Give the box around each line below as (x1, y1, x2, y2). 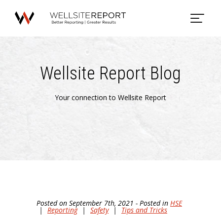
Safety (90, 205, 109, 215)
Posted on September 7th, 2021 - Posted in (37, 198, 170, 208)
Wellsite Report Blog (40, 63, 181, 84)
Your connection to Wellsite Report (55, 92, 166, 102)
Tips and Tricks (121, 205, 167, 215)
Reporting (47, 205, 77, 215)
